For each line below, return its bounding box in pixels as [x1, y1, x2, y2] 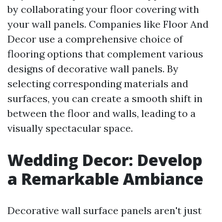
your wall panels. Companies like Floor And [7, 18, 209, 31]
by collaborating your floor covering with [7, 3, 199, 16]
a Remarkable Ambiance [7, 168, 203, 190]
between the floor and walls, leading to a [7, 107, 196, 120]
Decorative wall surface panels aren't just [7, 204, 202, 217]
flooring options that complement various [7, 48, 203, 60]
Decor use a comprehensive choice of [7, 33, 183, 46]
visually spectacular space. [7, 122, 133, 135]
